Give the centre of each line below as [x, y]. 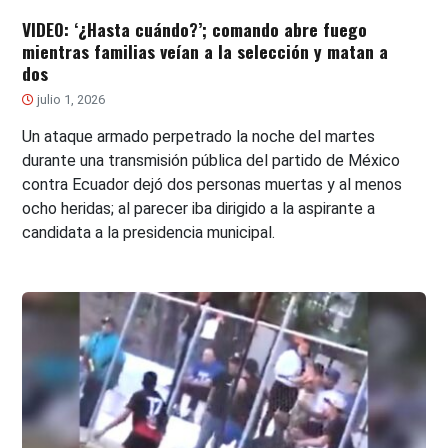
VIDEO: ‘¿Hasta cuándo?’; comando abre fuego [195, 28]
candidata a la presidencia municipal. [149, 232]
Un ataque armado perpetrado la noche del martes [199, 136]
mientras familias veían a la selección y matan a [205, 50]
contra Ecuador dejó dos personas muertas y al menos [212, 184]
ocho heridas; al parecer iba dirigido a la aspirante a [199, 208]
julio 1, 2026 [70, 99]
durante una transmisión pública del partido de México [211, 160]
